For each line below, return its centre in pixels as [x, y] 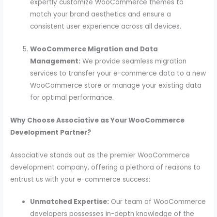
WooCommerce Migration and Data [94, 49]
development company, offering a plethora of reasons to [106, 167]
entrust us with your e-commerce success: [80, 179]
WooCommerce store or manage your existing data [116, 85]
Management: [55, 61]
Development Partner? [51, 132]
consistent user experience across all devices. [106, 26]
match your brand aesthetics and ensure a [101, 14]
